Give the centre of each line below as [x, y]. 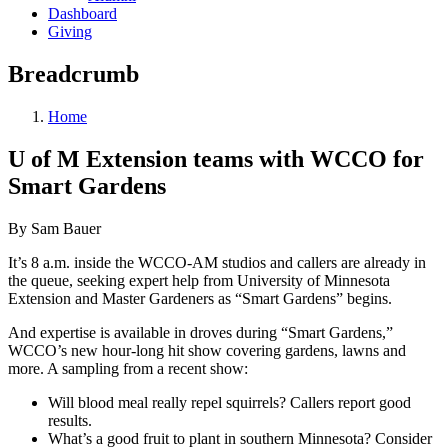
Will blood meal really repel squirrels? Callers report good [229, 402]
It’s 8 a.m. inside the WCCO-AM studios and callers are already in [217, 262]
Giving [70, 31]
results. [70, 420]
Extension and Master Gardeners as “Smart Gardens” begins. [200, 298]
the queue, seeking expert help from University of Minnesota [199, 280]
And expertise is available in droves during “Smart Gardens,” [200, 332]
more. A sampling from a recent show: [128, 368]
